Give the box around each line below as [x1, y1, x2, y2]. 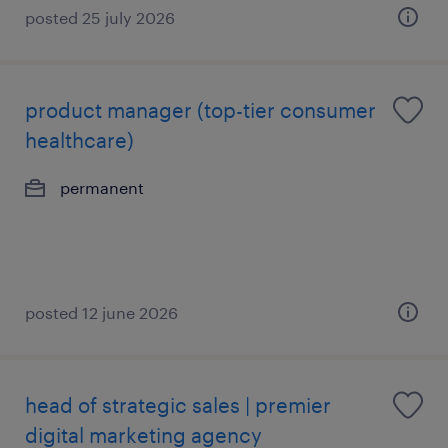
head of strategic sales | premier [25, 393, 331, 417]
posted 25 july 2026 [25, 8, 175, 27]
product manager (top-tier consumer [25, 98, 376, 122]
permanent [60, 178, 144, 197]
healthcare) [25, 128, 134, 152]
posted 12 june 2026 [25, 303, 178, 322]
